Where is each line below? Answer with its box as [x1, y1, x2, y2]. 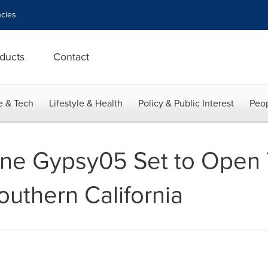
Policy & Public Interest [138, 96, 234, 110]
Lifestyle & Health [49, 96, 123, 110]
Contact [53, 49, 89, 65]
